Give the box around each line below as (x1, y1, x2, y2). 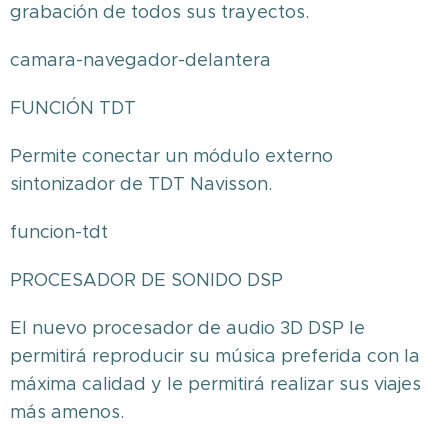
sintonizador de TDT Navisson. (10, 173, 272, 195)
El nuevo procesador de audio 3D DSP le (10, 317, 365, 339)
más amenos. (10, 401, 124, 423)
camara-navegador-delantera (10, 49, 271, 71)
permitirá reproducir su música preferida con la (10, 345, 420, 367)
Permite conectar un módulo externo (10, 145, 333, 167)
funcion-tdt (10, 221, 108, 243)
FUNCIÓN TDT (10, 97, 136, 119)
